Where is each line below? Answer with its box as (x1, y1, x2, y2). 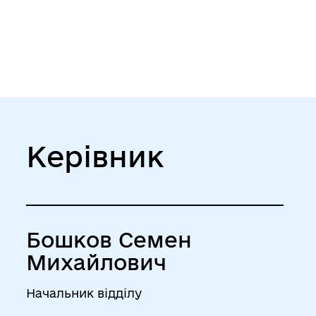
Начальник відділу (25, 286, 142, 300)
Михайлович (25, 250, 166, 274)
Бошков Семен (25, 228, 192, 251)
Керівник (25, 140, 164, 172)
